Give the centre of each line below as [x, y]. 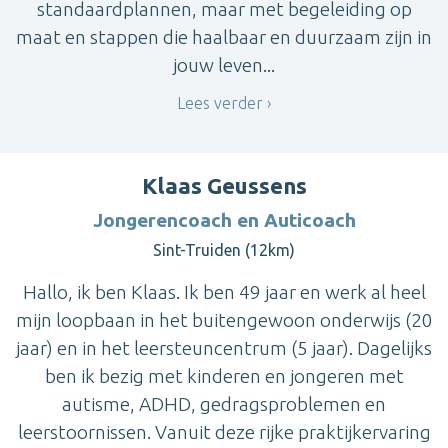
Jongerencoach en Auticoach [224, 220]
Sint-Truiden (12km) [224, 250]
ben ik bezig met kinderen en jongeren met [224, 376]
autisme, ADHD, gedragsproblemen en [224, 404]
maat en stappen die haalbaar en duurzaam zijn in [224, 37]
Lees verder [220, 102]
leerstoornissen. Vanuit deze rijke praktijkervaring [224, 432]
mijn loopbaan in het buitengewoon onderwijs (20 [224, 320]
